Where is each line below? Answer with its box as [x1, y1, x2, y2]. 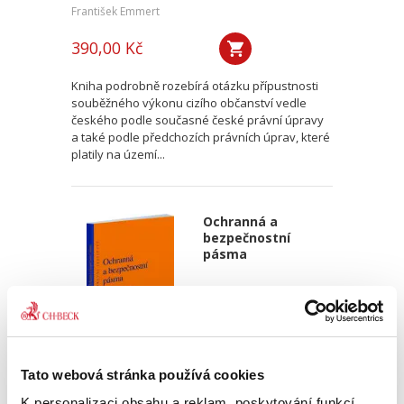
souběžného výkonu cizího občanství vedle [71, 95, 307, 111]
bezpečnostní [202, 229, 290, 246]
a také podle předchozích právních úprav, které [71, 129, 330, 145]
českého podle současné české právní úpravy [71, 112, 324, 128]
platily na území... [71, 146, 165, 162]
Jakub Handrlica [71, 376, 151, 391]
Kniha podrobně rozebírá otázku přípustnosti [71, 78, 318, 94]
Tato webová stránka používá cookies [21, 366, 264, 382]
